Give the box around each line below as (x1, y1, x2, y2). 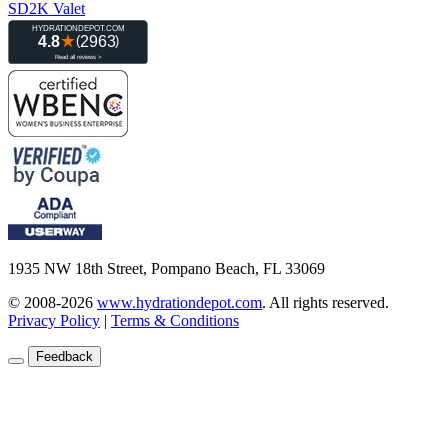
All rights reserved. (269, 293, 389, 311)
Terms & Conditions (111, 311, 239, 329)
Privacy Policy (8, 311, 100, 329)
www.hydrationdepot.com (97, 293, 262, 311)
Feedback (36, 348, 93, 364)
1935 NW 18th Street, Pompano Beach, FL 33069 (8, 259, 325, 277)
